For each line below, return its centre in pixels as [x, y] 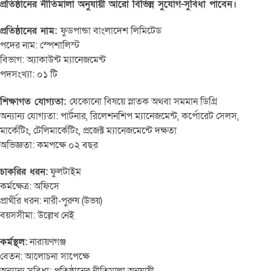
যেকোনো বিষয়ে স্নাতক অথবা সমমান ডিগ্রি [143, 102]
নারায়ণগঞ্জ [47, 242]
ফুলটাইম [64, 172]
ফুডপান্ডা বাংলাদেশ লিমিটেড [111, 31]
